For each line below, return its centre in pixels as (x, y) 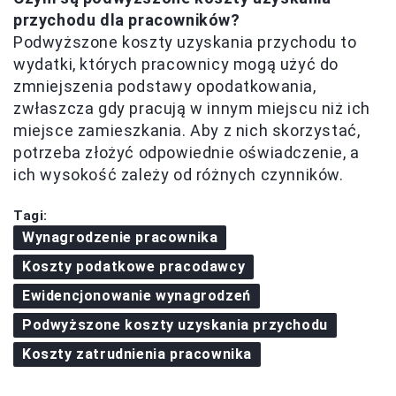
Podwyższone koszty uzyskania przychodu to (185, 42)
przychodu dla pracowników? (127, 20)
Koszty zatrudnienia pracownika (137, 354)
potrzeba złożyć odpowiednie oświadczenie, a (187, 153)
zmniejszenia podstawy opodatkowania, (165, 87)
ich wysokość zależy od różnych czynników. (179, 175)
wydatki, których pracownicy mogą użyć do (176, 65)
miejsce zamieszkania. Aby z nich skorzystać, (187, 131)
